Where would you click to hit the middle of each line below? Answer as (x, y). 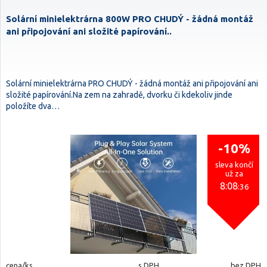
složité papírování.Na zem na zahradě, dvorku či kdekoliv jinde (119, 95)
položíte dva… (33, 106)
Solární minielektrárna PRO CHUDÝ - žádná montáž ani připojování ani (132, 83)
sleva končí (234, 164)
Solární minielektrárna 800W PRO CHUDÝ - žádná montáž (130, 19)
